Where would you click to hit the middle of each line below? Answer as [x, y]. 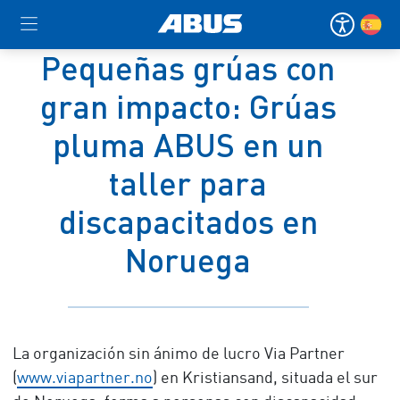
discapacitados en [188, 221]
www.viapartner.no [84, 379]
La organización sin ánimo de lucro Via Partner [178, 354]
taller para [188, 183]
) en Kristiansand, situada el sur [265, 379]
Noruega [188, 260]
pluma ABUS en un [188, 145]
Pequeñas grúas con [188, 68]
